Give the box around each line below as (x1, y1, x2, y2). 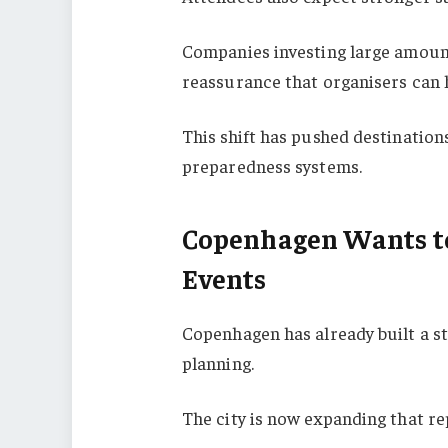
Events (181, 260, 267, 295)
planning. (181, 351, 254, 375)
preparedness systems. (181, 154, 362, 178)
